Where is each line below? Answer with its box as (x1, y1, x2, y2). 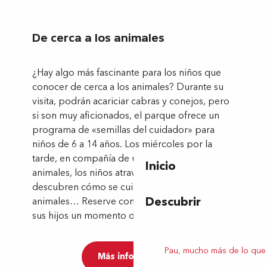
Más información (98, 250, 169, 262)
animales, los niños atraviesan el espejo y (32, 166, 207, 179)
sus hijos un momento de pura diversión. (32, 209, 207, 222)
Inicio (145, 158, 176, 174)
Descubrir (145, 194, 201, 210)
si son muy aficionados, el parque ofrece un (32, 108, 219, 122)
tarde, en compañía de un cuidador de (32, 151, 197, 165)
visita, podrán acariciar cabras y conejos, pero (32, 94, 229, 108)
